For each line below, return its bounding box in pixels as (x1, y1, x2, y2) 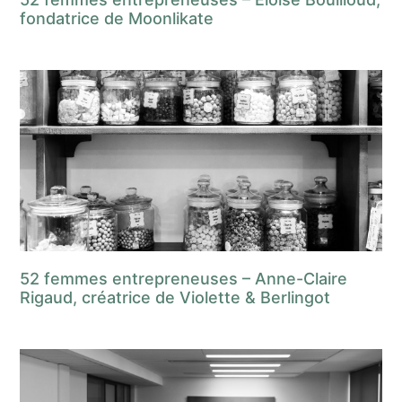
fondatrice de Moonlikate (20, 9, 214, 29)
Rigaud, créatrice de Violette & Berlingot (20, 287, 331, 307)
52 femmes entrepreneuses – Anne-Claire (20, 268, 348, 288)
